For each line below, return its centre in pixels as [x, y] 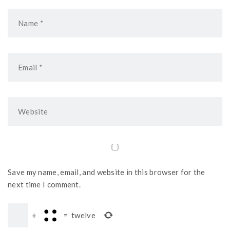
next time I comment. [44, 185]
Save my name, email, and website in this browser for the [107, 172]
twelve [83, 215]
